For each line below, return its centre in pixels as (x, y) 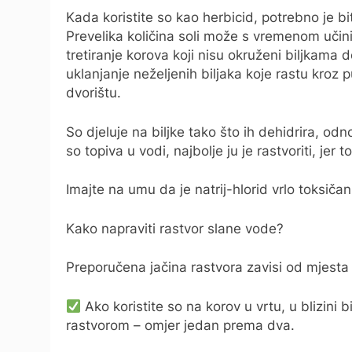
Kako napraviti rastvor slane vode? (175, 228)
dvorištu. (93, 93)
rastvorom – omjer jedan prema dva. (180, 325)
